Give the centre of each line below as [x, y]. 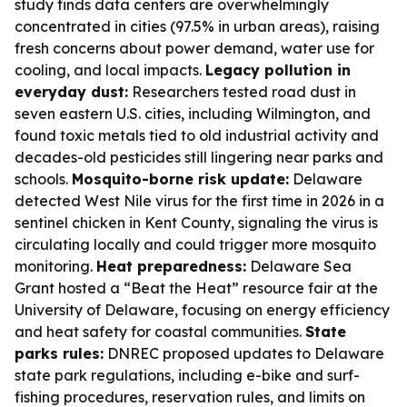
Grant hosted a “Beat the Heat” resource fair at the [196, 288]
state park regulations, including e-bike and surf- [187, 375]
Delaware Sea [299, 266]
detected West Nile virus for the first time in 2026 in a [199, 201]
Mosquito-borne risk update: [180, 179]
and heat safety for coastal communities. [160, 332]
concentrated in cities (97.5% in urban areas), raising [197, 26]
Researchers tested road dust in [242, 92]
